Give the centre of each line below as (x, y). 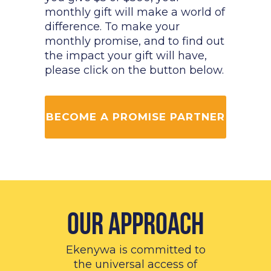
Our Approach (135, 227)
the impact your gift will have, (126, 56)
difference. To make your (112, 27)
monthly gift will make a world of (135, 12)
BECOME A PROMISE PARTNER (135, 117)
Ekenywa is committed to (135, 250)
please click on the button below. (134, 70)
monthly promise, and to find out (135, 41)
